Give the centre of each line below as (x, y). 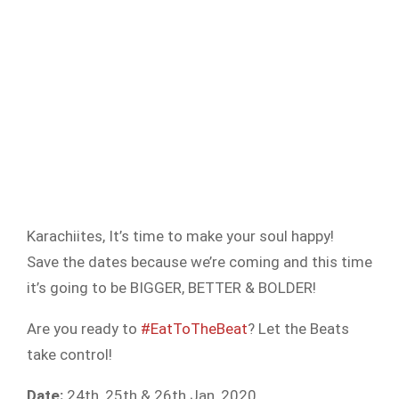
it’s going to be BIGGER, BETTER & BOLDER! (171, 288)
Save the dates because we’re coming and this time (199, 262)
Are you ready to (84, 329)
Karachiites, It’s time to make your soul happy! (180, 236)
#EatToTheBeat (194, 329)
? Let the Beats (298, 329)
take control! (69, 354)
